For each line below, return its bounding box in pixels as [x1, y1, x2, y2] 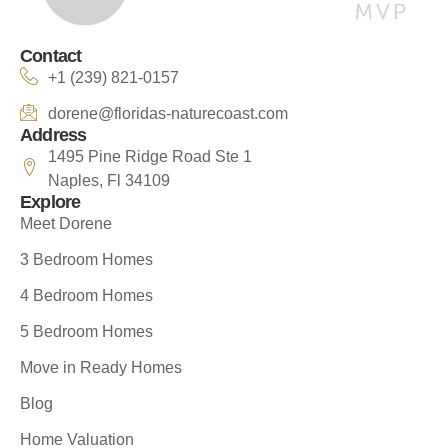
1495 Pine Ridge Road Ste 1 [47, 147, 252, 165]
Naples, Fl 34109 [47, 171, 170, 189]
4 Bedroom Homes [20, 286, 153, 304]
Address [20, 124, 87, 145]
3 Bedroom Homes [20, 250, 153, 268]
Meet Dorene [20, 214, 112, 232]
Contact [20, 45, 82, 66]
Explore [20, 191, 81, 212]
